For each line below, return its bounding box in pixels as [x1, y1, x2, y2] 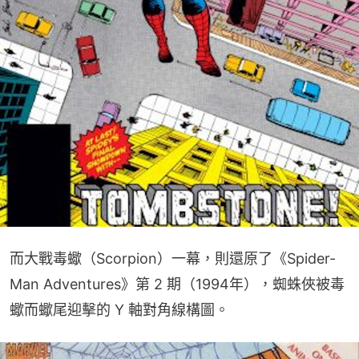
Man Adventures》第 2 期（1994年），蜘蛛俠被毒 [10, 275, 345, 292]
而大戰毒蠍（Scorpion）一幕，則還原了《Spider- [10, 249, 336, 267]
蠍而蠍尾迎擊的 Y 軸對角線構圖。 [10, 301, 229, 318]
